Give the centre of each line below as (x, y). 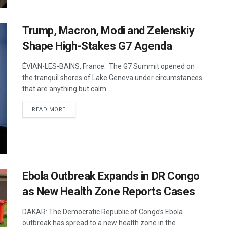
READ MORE (49, 109)
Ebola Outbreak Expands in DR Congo (111, 176)
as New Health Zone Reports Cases (109, 192)
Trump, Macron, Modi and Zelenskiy (108, 30)
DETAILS (77, 109)
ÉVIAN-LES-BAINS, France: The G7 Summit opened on (108, 66)
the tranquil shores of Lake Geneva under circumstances (112, 77)
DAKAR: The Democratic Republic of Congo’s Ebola (103, 212)
